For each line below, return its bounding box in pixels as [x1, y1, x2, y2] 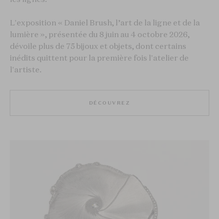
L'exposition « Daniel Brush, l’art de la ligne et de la [10, 17, 200, 27]
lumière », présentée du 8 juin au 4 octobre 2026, [10, 29, 190, 39]
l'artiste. [10, 64, 43, 74]
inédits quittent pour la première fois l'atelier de [10, 52, 189, 63]
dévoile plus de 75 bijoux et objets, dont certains [10, 41, 186, 51]
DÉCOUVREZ [88, 99, 131, 106]
